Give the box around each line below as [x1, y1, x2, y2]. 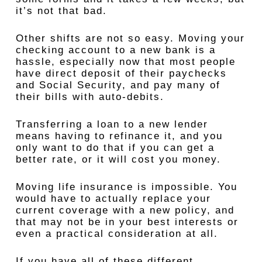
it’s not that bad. [15, 5, 107, 16]
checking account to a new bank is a [15, 44, 216, 56]
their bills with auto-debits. [15, 91, 164, 102]
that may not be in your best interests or [15, 216, 239, 227]
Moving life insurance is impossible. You [15, 181, 237, 192]
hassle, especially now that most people [15, 56, 236, 67]
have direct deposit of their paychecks [15, 68, 227, 79]
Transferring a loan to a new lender [15, 119, 208, 130]
